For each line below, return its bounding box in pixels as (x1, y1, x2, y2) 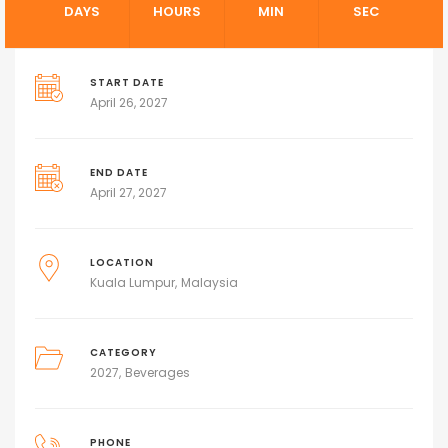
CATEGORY (89, 345, 157, 359)
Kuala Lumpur (89, 273, 175, 291)
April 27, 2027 (89, 183, 167, 201)
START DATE (89, 75, 164, 89)
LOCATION (89, 255, 154, 269)
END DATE (89, 165, 148, 179)
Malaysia (180, 273, 238, 291)
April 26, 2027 (89, 93, 168, 111)
